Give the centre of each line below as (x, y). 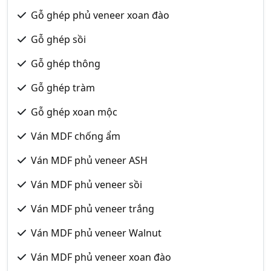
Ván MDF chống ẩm (76, 136)
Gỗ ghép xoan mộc (74, 112)
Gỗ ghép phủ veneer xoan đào (100, 15)
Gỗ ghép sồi (58, 39)
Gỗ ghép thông (66, 64)
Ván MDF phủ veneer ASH (89, 160)
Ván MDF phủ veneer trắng (93, 209)
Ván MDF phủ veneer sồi (87, 184)
